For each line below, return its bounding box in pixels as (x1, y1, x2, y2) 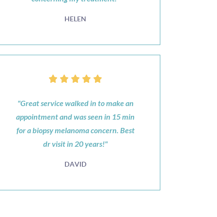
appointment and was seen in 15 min (16, 112, 135, 121)
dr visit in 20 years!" (43, 139, 108, 148)
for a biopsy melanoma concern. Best (16, 125, 135, 135)
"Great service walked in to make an (17, 98, 134, 108)
